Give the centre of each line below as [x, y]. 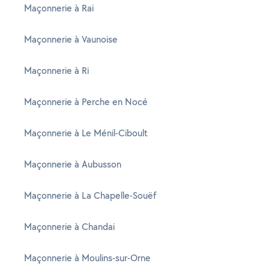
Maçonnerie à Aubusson [73, 164]
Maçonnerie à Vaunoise [71, 39]
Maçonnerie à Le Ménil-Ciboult [86, 133]
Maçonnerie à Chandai [69, 227]
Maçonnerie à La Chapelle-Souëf [90, 195]
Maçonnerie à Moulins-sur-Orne [87, 258]
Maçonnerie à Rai [59, 8]
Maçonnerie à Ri [56, 71]
